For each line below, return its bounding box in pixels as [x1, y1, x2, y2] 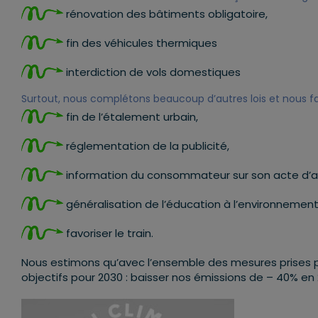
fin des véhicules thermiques [63, 35, 217, 50]
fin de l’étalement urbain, [63, 109, 198, 124]
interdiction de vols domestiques [63, 64, 241, 79]
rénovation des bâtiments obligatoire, [63, 6, 268, 21]
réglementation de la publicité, [63, 138, 229, 153]
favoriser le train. [63, 225, 153, 241]
